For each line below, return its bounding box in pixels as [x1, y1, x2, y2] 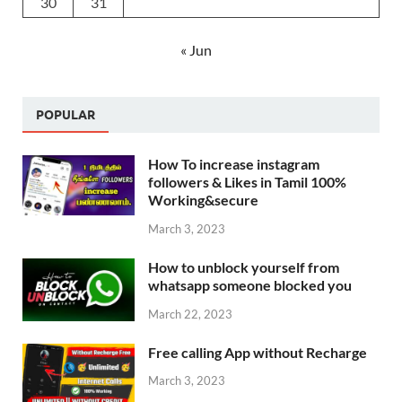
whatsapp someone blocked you [148, 275, 352, 293]
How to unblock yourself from [148, 258, 339, 275]
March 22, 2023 [148, 306, 232, 321]
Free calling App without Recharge [148, 343, 367, 361]
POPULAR [36, 105, 95, 122]
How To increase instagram [148, 154, 319, 172]
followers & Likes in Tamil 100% [148, 172, 346, 190]
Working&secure [148, 190, 258, 208]
